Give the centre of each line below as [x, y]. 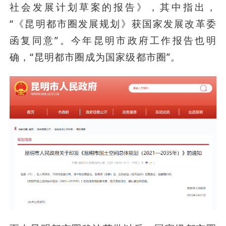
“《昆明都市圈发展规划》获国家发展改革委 [113, 24]
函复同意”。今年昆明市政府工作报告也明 [113, 41]
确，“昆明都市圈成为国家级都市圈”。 [95, 57]
